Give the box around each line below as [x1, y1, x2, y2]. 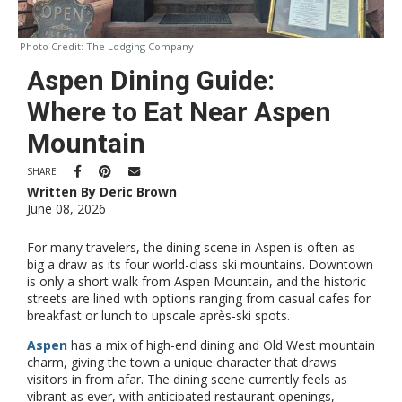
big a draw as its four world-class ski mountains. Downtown [27, 256, 373, 273]
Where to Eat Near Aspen [27, 96, 331, 127]
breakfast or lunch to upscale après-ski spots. [27, 307, 290, 324]
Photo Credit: [20, 39, 83, 53]
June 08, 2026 [27, 200, 106, 217]
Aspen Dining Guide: [27, 65, 275, 96]
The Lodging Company [86, 39, 194, 53]
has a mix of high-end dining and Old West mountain [67, 336, 375, 354]
